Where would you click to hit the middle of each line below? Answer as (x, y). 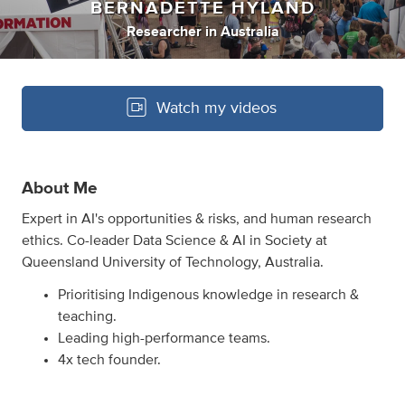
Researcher (164, 32)
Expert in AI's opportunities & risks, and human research (197, 219)
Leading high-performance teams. (164, 339)
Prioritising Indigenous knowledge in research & (208, 295)
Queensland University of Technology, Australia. (173, 263)
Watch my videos (217, 109)
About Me (60, 188)
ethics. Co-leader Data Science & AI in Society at (174, 241)
